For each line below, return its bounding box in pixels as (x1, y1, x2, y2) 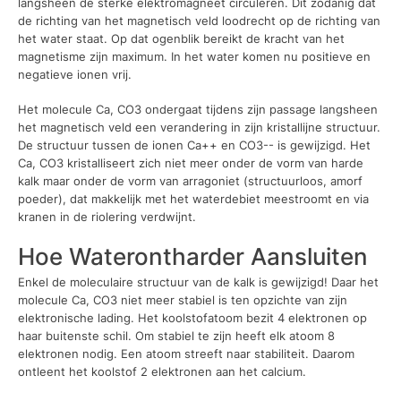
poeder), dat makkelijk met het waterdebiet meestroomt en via (18, 192, 369, 207)
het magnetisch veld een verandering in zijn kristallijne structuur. (18, 120, 380, 135)
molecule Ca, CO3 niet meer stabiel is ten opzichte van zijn (18, 293, 347, 308)
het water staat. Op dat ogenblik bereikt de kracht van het (18, 30, 345, 46)
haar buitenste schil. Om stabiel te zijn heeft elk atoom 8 (18, 328, 335, 344)
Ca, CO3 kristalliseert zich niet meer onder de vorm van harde (18, 156, 363, 171)
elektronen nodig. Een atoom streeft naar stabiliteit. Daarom (18, 346, 354, 362)
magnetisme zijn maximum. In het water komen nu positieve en (18, 48, 371, 64)
